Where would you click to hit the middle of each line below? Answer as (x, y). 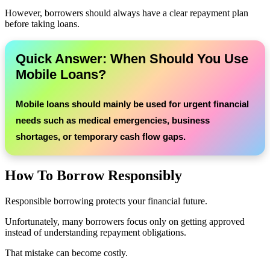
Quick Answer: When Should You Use (132, 59)
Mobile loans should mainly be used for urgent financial (132, 104)
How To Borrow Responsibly (93, 176)
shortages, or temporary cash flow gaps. (101, 137)
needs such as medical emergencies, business (113, 121)
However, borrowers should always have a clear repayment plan (127, 13)
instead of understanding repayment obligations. (96, 233)
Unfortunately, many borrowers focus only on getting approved (125, 222)
